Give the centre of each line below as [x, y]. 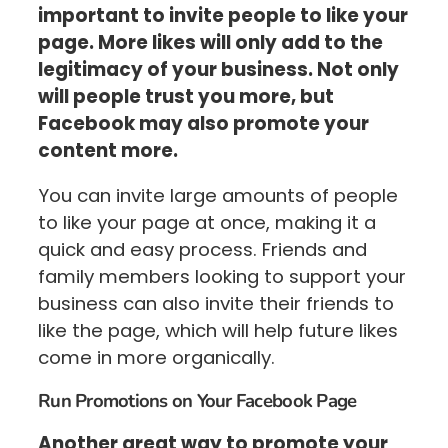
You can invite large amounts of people [218, 196]
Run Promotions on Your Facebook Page [197, 400]
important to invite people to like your [223, 15]
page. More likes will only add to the [210, 42]
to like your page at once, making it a [207, 223]
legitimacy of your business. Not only [218, 69]
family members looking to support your [222, 277]
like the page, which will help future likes [218, 331]
